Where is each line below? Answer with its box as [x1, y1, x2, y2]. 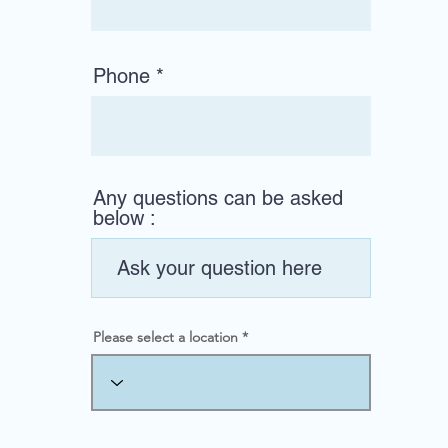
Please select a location [93, 328, 238, 346]
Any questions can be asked [93, 186, 343, 210]
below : [93, 206, 156, 230]
